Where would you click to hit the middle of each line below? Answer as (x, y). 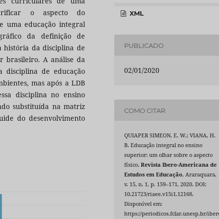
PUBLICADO (144, 45)
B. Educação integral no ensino (164, 145)
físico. (133, 165)
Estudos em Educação (153, 175)
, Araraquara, (200, 175)
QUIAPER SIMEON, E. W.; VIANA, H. (170, 136)
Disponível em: (143, 204)
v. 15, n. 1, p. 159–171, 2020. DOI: (165, 185)
